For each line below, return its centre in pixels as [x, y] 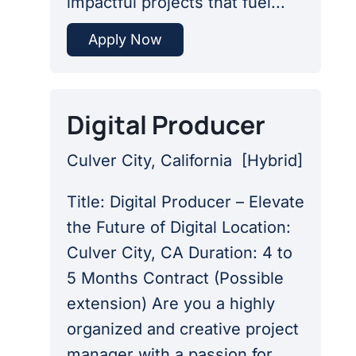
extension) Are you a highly [170, 304]
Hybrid [272, 161]
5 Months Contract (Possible [175, 279]
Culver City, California [154, 161]
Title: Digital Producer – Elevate [185, 202]
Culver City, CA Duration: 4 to [179, 253]
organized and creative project [182, 329]
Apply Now [125, 39]
